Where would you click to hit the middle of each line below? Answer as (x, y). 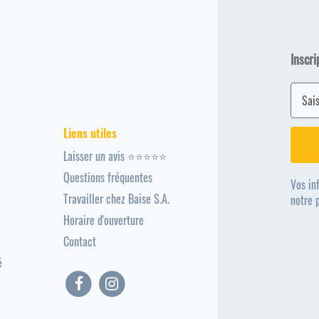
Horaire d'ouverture (104, 220)
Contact (80, 242)
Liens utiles (90, 134)
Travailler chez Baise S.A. (117, 199)
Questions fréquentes (108, 178)
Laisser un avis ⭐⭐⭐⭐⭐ (115, 156)
